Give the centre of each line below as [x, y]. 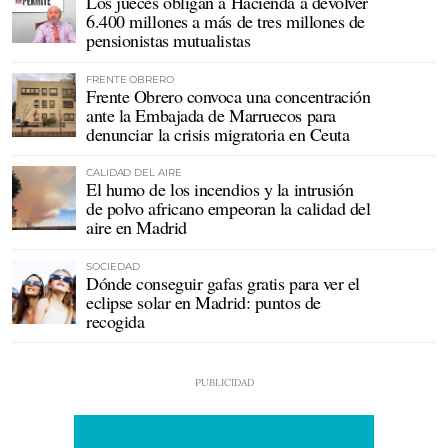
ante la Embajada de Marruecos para [211, 114]
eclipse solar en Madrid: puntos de [203, 301]
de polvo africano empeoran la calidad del [228, 208]
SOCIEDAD [113, 266]
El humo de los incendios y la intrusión [220, 189]
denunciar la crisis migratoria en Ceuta [218, 133]
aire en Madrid [136, 227]
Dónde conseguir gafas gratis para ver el [223, 282]
